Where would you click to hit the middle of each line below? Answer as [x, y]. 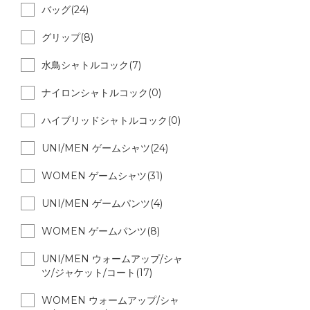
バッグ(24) [65, 10]
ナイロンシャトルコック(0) [101, 93]
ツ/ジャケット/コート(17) [97, 273]
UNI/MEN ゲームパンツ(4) [102, 203]
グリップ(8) [67, 37]
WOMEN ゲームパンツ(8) [101, 231]
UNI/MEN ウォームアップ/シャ [112, 259]
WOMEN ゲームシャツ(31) [102, 176]
